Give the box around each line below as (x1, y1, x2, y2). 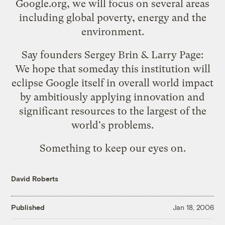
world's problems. (71, 119, 154, 131)
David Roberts (11, 174, 59, 183)
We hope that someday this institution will (15, 62, 210, 75)
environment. (81, 25, 144, 38)
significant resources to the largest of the (19, 104, 206, 117)
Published (11, 203, 45, 212)
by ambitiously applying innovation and (20, 90, 205, 103)
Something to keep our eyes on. (39, 142, 186, 154)
